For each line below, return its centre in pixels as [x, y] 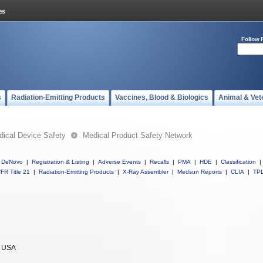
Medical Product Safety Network [138, 135]
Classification [238, 162]
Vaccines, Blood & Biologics [162, 97]
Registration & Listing [60, 162]
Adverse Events [119, 162]
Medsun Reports [200, 172]
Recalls [159, 162]
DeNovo [12, 162]
